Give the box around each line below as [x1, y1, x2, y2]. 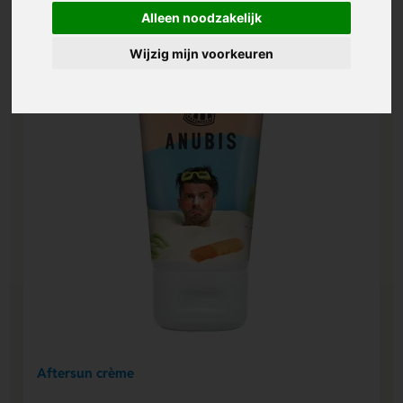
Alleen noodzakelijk [141, 10, 262, 26]
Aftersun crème [37, 363, 135, 381]
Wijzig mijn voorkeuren [130, 45, 273, 61]
